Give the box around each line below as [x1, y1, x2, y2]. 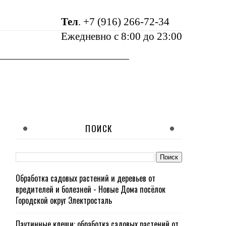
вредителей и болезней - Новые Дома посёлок [16, 183, 165, 195]
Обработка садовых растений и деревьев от [16, 172, 155, 184]
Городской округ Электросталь [16, 194, 112, 206]
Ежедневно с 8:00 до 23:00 [61, 30, 182, 42]
